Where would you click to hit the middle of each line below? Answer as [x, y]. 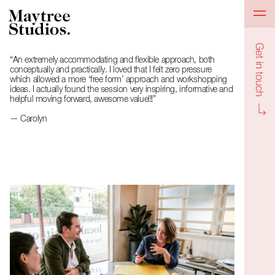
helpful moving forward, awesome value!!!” [83, 99]
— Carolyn [29, 119]
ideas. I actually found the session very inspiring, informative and [122, 90]
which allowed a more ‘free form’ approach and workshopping [118, 80]
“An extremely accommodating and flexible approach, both [113, 60]
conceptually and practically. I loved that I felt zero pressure [111, 70]
